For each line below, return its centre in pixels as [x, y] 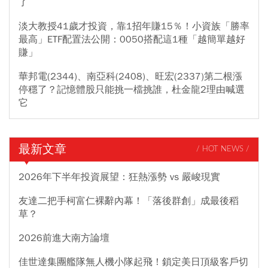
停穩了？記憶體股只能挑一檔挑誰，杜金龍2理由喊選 [132, 89]
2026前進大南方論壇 [64, 238]
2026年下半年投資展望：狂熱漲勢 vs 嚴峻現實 [119, 177]
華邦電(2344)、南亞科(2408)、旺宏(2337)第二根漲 [130, 76]
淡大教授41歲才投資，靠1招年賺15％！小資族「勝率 [134, 26]
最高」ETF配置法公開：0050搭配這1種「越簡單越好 [132, 39]
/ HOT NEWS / [223, 150]
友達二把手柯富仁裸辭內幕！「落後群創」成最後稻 [129, 201]
